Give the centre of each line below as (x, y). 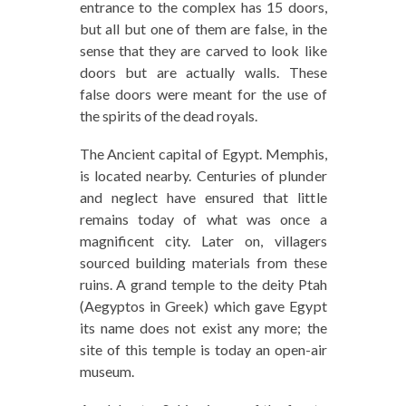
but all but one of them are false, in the (203, 29)
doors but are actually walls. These (203, 72)
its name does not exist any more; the (203, 328)
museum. (106, 372)
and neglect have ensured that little (203, 198)
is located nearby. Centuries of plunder (203, 176)
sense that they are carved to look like (203, 51)
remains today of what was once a (203, 219)
